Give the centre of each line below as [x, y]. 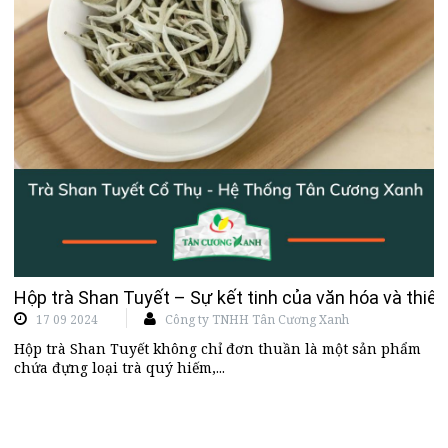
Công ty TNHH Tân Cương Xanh [257, 320]
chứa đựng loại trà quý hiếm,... [119, 368]
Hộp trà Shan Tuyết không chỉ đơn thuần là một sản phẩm [217, 349]
